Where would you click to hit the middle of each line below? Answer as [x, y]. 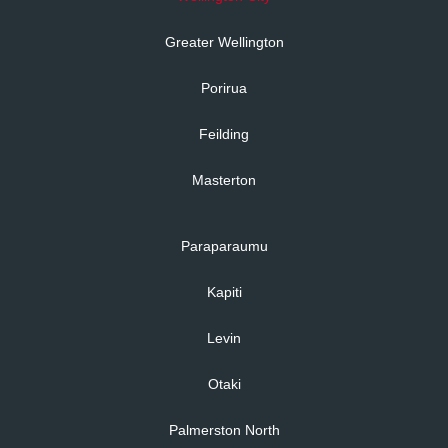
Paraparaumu [224, 245]
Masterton [224, 179]
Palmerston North [224, 429]
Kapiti [224, 291]
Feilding [224, 133]
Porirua [224, 87]
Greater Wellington [224, 41]
